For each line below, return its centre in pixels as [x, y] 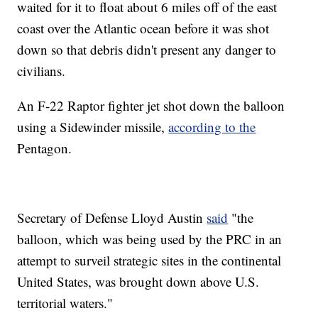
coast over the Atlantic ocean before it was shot [143, 28]
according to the [212, 127]
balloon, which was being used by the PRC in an [150, 239]
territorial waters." [65, 303]
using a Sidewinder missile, [93, 127]
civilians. [42, 71]
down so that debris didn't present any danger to [147, 50]
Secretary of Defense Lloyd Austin [112, 218]
